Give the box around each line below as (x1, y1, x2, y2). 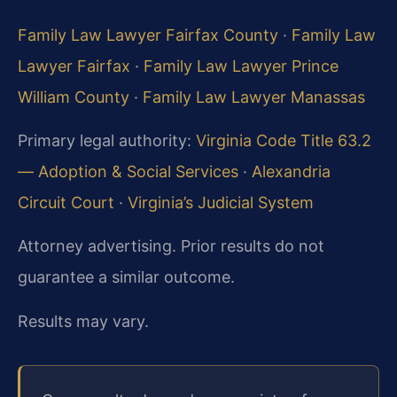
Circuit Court (18, 193, 114, 213)
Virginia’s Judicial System (128, 193, 314, 213)
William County (18, 87, 129, 106)
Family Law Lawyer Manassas (143, 87, 365, 106)
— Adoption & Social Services (18, 162, 238, 182)
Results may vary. (18, 311, 149, 331)
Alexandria (252, 162, 331, 182)
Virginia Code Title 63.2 (196, 131, 371, 151)
